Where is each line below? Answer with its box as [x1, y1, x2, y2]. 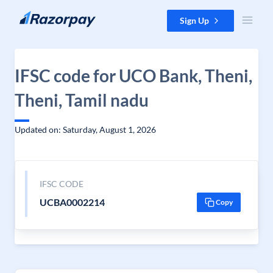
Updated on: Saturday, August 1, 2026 [15, 124, 156, 135]
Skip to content [10, 10, 68, 21]
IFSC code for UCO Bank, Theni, [15, 65, 252, 86]
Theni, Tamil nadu [15, 90, 149, 110]
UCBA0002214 [39, 196, 105, 208]
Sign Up [180, 15, 209, 26]
